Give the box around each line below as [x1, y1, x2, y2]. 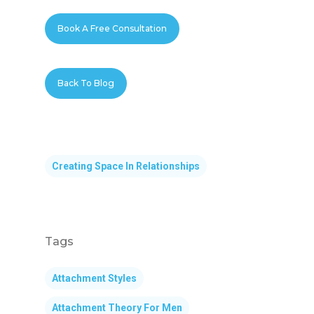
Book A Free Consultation [57, 22, 168, 34]
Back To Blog [57, 77, 115, 88]
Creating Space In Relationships [52, 160, 200, 172]
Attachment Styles [52, 272, 137, 284]
